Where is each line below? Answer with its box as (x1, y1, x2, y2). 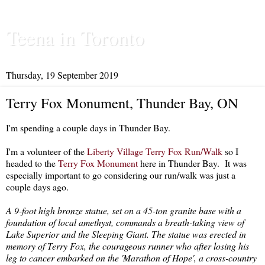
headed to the (6, 156, 58, 169)
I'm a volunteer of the (6, 144, 87, 157)
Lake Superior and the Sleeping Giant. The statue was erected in (6, 227, 246, 240)
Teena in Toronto (6, 24, 144, 51)
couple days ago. (6, 180, 69, 193)
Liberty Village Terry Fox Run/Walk (87, 144, 222, 157)
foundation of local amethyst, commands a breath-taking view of (6, 215, 244, 228)
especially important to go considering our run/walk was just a (6, 168, 235, 181)
